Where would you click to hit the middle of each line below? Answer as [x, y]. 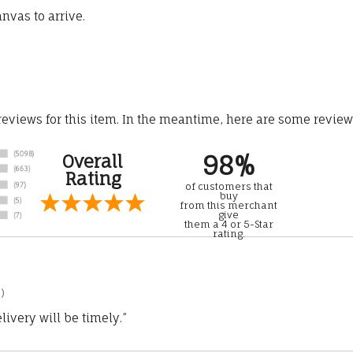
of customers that [229, 187]
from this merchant [229, 206]
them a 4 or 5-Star [229, 225]
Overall [93, 162]
